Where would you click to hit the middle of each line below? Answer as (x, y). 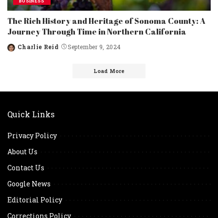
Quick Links (31, 114)
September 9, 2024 (94, 46)
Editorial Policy (35, 200)
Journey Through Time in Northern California (97, 31)
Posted (18, 51)
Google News (29, 183)
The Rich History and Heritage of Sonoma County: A (106, 21)
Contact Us (26, 167)
